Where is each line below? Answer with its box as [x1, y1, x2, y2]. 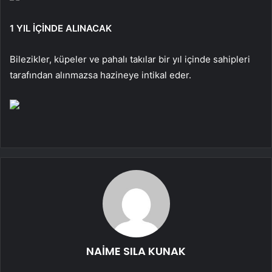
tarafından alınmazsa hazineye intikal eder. [10, 69, 191, 81]
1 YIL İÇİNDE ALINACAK [10, 22, 112, 34]
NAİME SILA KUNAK [86, 243, 186, 259]
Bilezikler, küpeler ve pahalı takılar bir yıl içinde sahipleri [10, 53, 250, 65]
